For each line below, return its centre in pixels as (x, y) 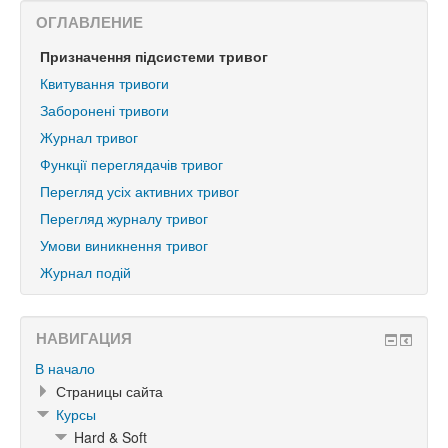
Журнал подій (85, 272)
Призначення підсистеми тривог (154, 56)
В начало (65, 368)
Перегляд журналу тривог (124, 218)
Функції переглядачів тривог (131, 164)
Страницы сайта (109, 391)
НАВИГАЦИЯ (84, 338)
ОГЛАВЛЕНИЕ (89, 22)
